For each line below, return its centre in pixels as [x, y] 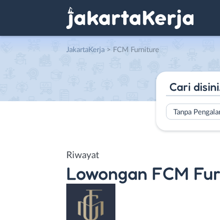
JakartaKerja [85, 50]
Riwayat [83, 155]
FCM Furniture [136, 50]
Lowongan [107, 173]
